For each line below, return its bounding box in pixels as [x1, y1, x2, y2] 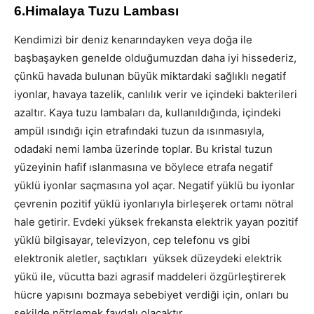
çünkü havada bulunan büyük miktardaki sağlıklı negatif [14, 69, 286, 83]
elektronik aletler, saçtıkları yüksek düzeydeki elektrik [14, 252, 282, 266]
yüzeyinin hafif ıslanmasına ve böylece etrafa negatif [14, 161, 273, 175]
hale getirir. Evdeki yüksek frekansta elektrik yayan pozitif [14, 215, 298, 229]
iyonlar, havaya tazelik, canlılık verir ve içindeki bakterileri [14, 88, 297, 102]
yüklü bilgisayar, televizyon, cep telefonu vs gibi [14, 233, 250, 247]
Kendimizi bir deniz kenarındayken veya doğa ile [14, 33, 252, 47]
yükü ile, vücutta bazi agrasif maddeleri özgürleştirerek [14, 270, 286, 284]
